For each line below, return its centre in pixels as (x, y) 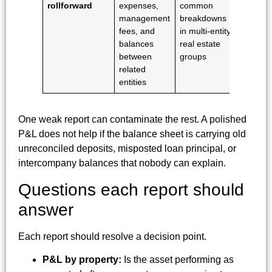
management (145, 19)
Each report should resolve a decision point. (112, 236)
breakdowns (203, 19)
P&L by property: (82, 260)
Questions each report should (131, 189)
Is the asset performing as (178, 260)
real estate (200, 44)
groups (193, 57)
